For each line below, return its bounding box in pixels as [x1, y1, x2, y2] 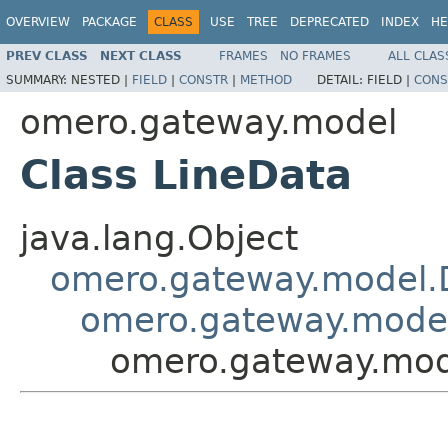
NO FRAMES [280, 48, 351, 63]
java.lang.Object [20, 217, 298, 258]
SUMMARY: [6, 72, 71, 87]
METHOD [240, 72, 292, 87]
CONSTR [179, 72, 228, 87]
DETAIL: [317, 72, 367, 87]
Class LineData [20, 151, 352, 198]
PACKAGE [82, 15, 137, 29]
